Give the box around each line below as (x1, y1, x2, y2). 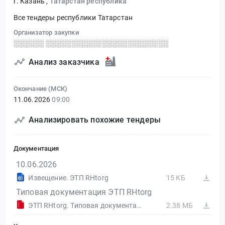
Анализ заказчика (29, 57, 99, 67)
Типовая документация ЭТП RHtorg (16, 187, 152, 197)
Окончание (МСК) (13, 85, 68, 93)
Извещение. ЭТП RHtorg (28, 174, 108, 182)
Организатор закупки (13, 28, 79, 36)
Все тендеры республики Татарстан (13, 14, 133, 22)
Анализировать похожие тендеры (29, 115, 161, 125)
